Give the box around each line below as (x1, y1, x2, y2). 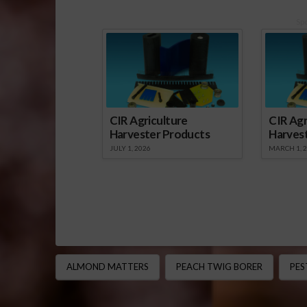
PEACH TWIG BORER (175, 261, 262, 273)
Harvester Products (109, 127, 210, 142)
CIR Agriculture (109, 113, 188, 128)
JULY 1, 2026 (109, 144, 151, 153)
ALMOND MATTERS (66, 261, 149, 273)
